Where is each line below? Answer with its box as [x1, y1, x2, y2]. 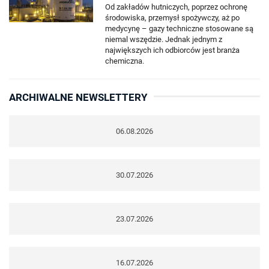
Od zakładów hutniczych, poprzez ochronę [105, 2, 247, 11]
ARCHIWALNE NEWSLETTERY [9, 91, 148, 103]
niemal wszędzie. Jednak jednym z [105, 34, 222, 44]
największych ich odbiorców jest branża [105, 45, 240, 55]
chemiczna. [105, 56, 144, 65]
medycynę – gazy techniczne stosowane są [105, 23, 253, 33]
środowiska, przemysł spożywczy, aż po [105, 13, 240, 22]
